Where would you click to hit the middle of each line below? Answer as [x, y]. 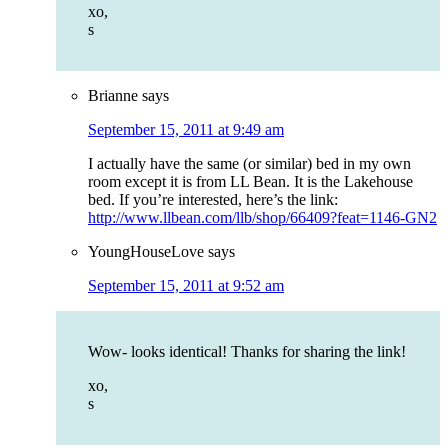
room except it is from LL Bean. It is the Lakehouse [250, 182]
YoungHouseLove [146, 252]
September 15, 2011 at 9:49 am [186, 130]
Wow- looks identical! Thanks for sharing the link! [247, 352]
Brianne [113, 96]
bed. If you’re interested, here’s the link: [213, 200]
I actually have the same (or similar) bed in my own [249, 164]
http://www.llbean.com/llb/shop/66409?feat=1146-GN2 [262, 218]
